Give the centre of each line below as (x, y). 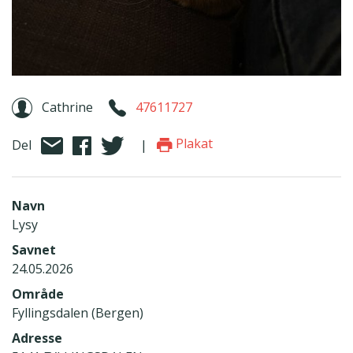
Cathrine (67, 107)
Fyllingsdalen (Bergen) (78, 312)
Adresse (37, 338)
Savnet (34, 249)
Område (38, 294)
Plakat (193, 144)
